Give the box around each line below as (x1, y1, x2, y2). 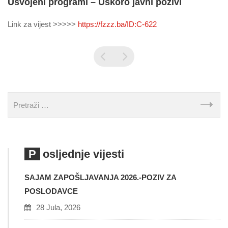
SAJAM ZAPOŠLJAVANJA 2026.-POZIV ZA (24, 173, 176, 182)
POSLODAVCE (24, 187, 78, 195)
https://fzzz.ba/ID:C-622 (78, 20, 157, 28)
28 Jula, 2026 (36, 203, 80, 212)
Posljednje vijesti (43, 148, 124, 160)
